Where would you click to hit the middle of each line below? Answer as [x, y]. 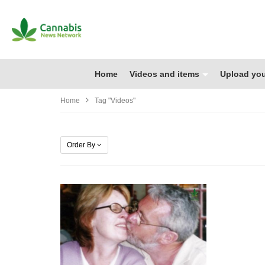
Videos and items [164, 74]
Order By [81, 145]
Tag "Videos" [115, 100]
